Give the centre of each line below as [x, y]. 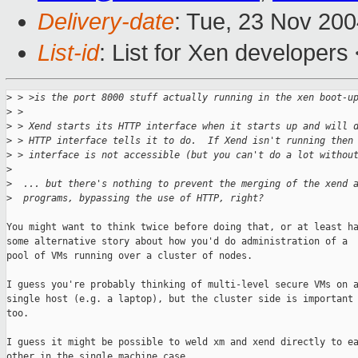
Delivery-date [106, 22]
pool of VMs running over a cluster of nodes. [132, 256]
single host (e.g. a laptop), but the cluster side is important [180, 299]
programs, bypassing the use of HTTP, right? [138, 199]
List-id [68, 53]
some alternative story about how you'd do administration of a [177, 242]
